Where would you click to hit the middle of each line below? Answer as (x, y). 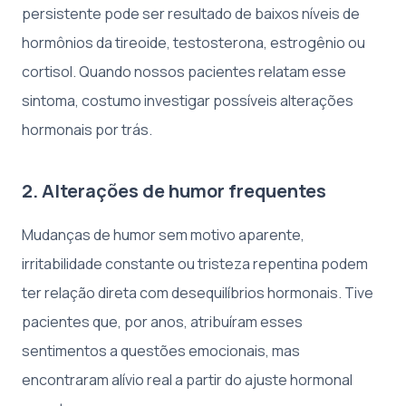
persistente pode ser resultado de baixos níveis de (191, 13)
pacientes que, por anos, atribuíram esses (162, 321)
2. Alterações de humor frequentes (174, 190)
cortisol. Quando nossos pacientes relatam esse (184, 71)
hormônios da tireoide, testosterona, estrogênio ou (193, 42)
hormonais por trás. (87, 129)
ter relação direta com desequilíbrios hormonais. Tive (198, 292)
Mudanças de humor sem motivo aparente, (163, 234)
